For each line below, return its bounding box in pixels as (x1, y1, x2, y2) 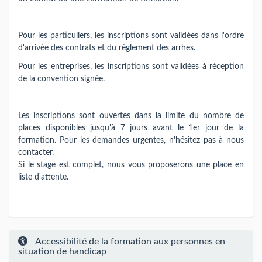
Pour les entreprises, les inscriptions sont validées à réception (18, 62, 244, 71)
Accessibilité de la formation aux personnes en (33, 236, 225, 246)
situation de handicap (18, 246, 106, 256)
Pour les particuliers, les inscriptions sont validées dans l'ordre (18, 32, 244, 40)
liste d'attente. (18, 173, 68, 181)
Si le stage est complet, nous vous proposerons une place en (18, 160, 244, 169)
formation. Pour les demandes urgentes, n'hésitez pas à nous (18, 136, 244, 144)
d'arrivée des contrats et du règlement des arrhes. (18, 44, 195, 52)
